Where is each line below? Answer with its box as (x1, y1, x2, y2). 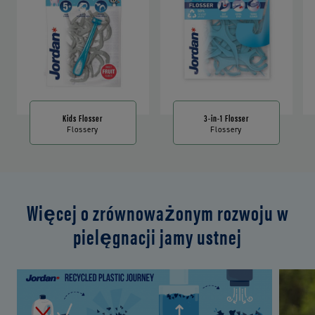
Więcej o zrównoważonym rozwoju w (26, 197, 289, 228)
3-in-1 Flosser (204, 111, 249, 125)
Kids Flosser (63, 111, 103, 125)
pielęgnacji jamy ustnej (73, 221, 242, 252)
